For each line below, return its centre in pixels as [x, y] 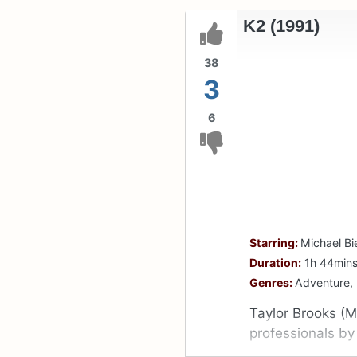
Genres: [273, 283]
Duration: [276, 263]
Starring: [275, 243]
